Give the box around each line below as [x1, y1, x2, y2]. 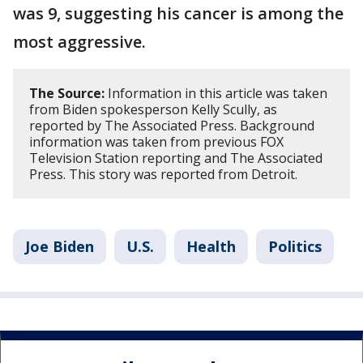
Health [186, 236, 236, 256]
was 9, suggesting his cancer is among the [13, 2, 344, 24]
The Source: [29, 83, 105, 102]
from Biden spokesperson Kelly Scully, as [29, 100, 277, 118]
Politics [268, 236, 322, 256]
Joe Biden [25, 236, 94, 256]
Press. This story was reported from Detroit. [29, 164, 297, 183]
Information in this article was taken [105, 83, 327, 102]
